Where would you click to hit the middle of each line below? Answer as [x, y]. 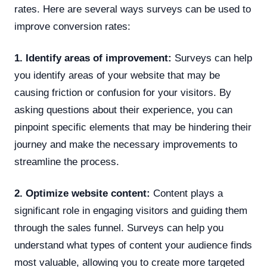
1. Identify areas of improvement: [93, 58]
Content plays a [187, 193]
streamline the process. [67, 162]
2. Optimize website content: [82, 193]
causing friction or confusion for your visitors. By [123, 93]
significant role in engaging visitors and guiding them [131, 211]
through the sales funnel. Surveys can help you [119, 228]
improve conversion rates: [72, 27]
